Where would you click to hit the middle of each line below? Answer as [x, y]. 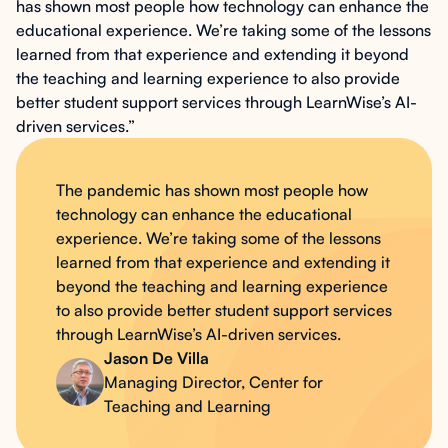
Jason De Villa [156, 358]
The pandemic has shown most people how [212, 190]
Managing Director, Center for [213, 382]
